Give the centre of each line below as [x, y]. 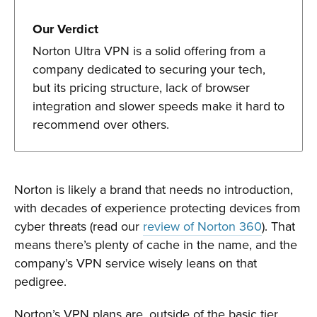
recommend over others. [101, 125]
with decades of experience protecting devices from [157, 208]
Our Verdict [65, 29]
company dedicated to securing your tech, [149, 69]
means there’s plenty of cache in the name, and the [156, 245]
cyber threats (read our [79, 226]
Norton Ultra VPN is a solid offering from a [149, 51]
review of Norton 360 [202, 226]
